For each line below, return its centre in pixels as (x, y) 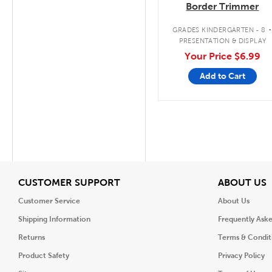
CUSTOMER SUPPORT (69, 182)
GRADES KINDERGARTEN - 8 (219, 29)
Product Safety (44, 256)
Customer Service (49, 201)
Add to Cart (222, 76)
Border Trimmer (223, 6)
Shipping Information (54, 219)
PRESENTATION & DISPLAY (223, 40)
